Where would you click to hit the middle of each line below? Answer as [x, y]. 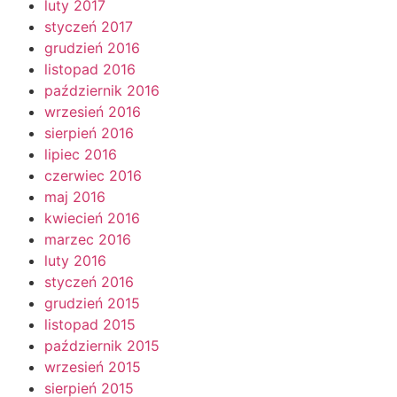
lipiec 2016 [81, 154]
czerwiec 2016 [93, 175]
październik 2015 [102, 345]
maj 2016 [75, 196]
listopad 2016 [90, 69]
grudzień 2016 [92, 47]
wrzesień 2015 [93, 366]
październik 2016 [102, 90]
